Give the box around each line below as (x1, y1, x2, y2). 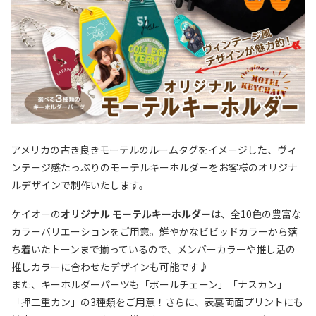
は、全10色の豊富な (211, 206, 301, 221)
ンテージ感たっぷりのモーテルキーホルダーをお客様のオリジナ (11, 159, 298, 174)
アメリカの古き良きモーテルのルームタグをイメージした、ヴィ (11, 142, 297, 157)
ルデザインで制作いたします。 (11, 177, 149, 192)
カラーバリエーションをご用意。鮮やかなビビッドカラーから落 (11, 224, 298, 238)
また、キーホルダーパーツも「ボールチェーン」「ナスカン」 (11, 276, 287, 291)
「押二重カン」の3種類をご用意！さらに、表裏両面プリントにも (11, 294, 303, 309)
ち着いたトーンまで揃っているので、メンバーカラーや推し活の (11, 241, 296, 256)
